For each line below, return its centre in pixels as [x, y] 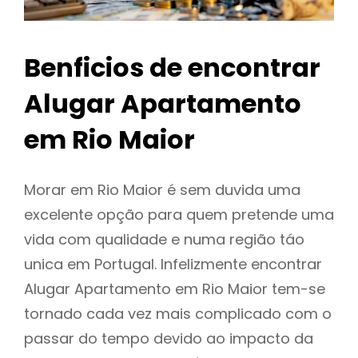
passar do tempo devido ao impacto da [169, 339]
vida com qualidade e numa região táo [164, 240]
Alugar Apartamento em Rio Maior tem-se [175, 289]
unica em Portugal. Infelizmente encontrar [173, 265]
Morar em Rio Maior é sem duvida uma [162, 190]
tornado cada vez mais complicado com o [178, 314]
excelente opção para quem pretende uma [179, 215]
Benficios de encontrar [172, 68]
